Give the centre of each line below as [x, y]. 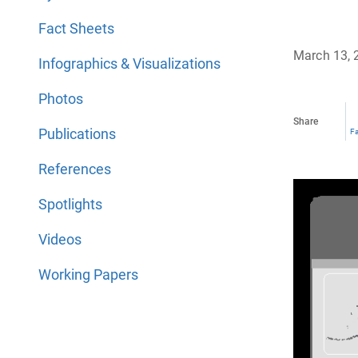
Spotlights [70, 204]
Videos [60, 239]
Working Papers [88, 274]
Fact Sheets [76, 28]
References [75, 169]
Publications [77, 134]
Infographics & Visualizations [129, 64]
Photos [61, 99]
